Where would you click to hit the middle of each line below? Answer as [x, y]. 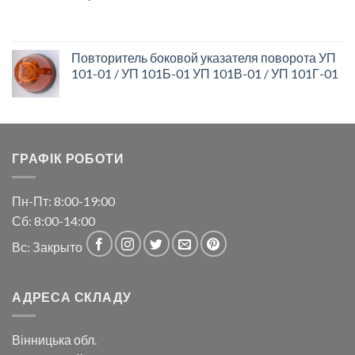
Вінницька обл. [54, 340]
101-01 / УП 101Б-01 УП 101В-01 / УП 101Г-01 [205, 73]
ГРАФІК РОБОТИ [68, 158]
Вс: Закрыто [48, 247]
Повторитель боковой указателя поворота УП [204, 57]
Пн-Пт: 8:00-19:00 [63, 201]
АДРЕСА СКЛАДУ [72, 296]
